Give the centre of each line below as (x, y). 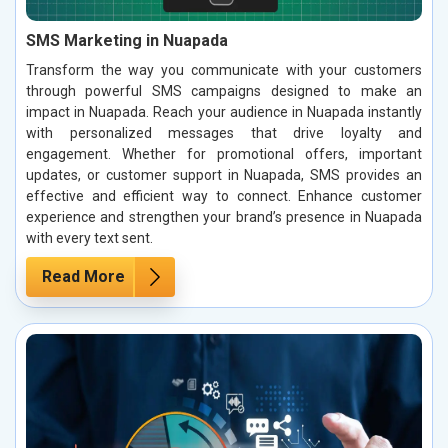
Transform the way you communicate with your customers (224, 69)
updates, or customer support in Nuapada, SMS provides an (224, 174)
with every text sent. (89, 237)
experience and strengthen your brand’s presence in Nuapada (224, 216)
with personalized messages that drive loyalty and (224, 132)
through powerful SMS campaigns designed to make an (224, 90)
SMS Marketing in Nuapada (127, 40)
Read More (83, 276)
